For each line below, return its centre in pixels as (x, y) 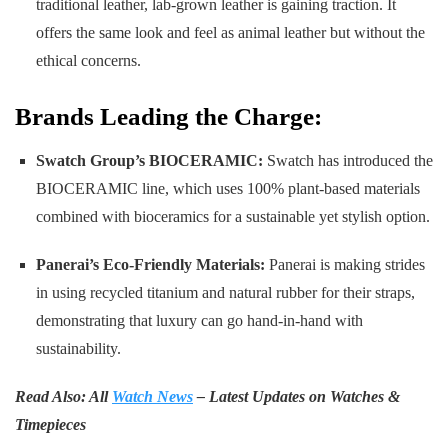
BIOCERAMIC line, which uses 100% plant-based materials (227, 188)
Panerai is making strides (344, 264)
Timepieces (50, 424)
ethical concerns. (88, 61)
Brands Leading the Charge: (168, 117)
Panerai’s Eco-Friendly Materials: (150, 264)
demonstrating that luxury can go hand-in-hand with (199, 320)
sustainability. (78, 348)
